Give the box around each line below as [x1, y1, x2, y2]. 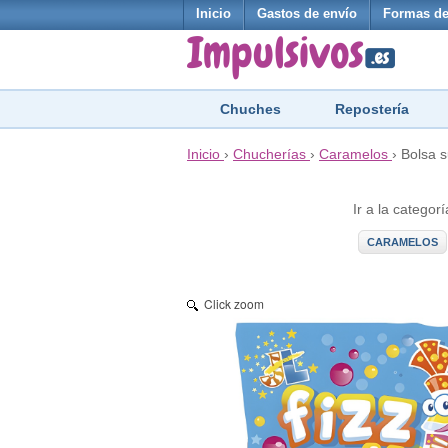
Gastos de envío [257, 7, 357, 21]
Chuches [220, 101, 281, 117]
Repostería [335, 101, 409, 117]
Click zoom [204, 295, 264, 312]
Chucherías [233, 146, 306, 162]
